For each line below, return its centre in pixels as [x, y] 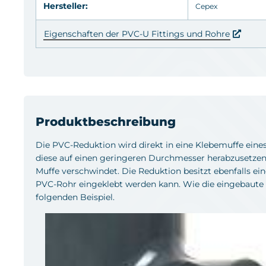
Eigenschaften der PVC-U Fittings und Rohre [137, 34]
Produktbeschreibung [106, 121]
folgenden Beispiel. [75, 197]
